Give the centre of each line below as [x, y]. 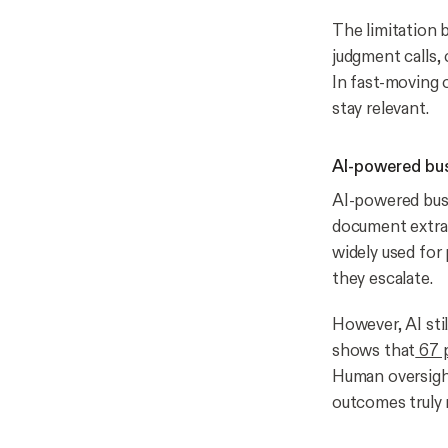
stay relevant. [380, 109]
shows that [374, 351]
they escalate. [382, 279]
